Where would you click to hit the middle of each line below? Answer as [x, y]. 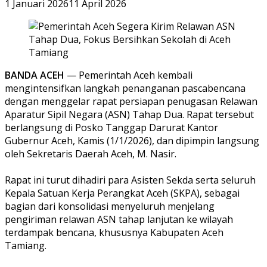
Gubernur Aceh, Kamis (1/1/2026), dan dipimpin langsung [132, 140]
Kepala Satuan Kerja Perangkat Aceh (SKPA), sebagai [122, 193]
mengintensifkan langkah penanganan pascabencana [125, 88]
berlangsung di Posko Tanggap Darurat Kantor [111, 127]
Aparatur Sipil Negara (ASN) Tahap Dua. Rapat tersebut [129, 114]
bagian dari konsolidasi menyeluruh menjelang [110, 206]
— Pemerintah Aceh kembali [128, 75]
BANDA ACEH [35, 75]
